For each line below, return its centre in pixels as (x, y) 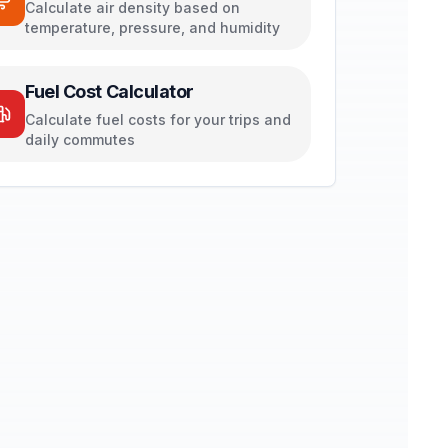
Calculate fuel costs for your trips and (158, 119)
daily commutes (80, 139)
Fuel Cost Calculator (109, 91)
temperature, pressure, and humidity (152, 27)
